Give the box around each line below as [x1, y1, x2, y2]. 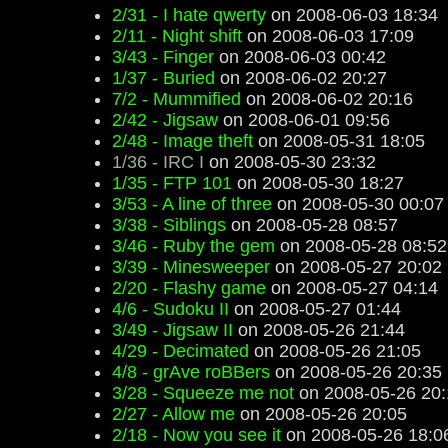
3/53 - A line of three [112, 194, 272, 214]
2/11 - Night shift [112, 26, 242, 46]
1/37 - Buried [112, 68, 215, 88]
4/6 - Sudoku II [112, 299, 229, 319]
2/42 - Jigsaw [112, 110, 218, 130]
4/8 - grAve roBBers [112, 362, 270, 382]
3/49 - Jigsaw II [112, 320, 233, 340]
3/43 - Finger [112, 47, 214, 67]
